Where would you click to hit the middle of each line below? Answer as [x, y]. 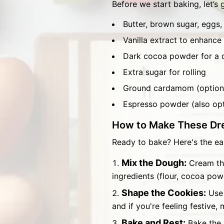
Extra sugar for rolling [164, 72]
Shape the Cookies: [164, 193]
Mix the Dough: [154, 163]
